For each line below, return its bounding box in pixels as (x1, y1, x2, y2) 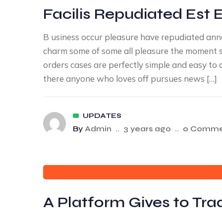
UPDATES (83, 111, 121, 120)
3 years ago (123, 124, 171, 133)
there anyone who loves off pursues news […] (43, 73, 217, 84)
